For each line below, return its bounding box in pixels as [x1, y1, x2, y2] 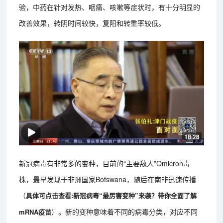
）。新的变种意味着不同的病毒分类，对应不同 [51, 206, 198, 217]
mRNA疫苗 [19, 207, 52, 217]
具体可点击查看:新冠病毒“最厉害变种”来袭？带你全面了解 [26, 190, 197, 200]
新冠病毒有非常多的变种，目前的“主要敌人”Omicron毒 [19, 158, 191, 168]
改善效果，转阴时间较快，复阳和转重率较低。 [19, 18, 166, 28]
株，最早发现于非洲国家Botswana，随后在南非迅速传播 [19, 174, 197, 184]
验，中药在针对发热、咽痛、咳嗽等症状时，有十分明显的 [19, 2, 201, 12]
